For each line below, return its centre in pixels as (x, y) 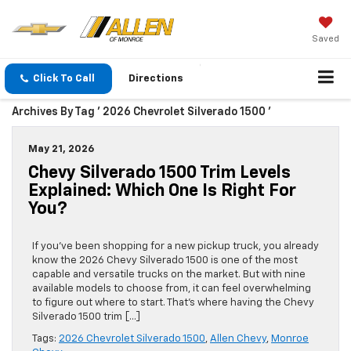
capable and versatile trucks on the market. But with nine (169, 275)
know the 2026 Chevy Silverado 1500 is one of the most (165, 261)
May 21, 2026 (61, 150)
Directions (156, 79)
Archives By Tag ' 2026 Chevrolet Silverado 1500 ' (141, 112)
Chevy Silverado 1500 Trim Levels (159, 174)
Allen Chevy (238, 339)
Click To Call (64, 79)
